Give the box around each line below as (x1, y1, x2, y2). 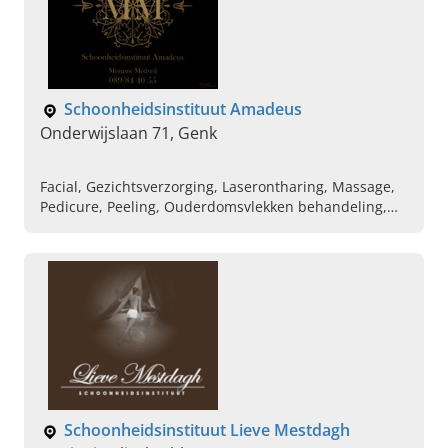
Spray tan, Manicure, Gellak (40, 217, 225, 237)
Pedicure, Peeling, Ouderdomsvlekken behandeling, (40, 197, 387, 217)
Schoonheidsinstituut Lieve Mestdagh (64, 419, 350, 442)
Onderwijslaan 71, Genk (40, 122, 217, 145)
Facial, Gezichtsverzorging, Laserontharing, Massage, (40, 177, 395, 197)
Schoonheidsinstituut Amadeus (64, 98, 302, 121)
